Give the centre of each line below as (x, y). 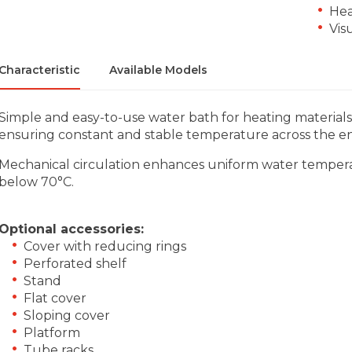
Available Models (158, 70)
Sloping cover (67, 315)
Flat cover (55, 298)
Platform (52, 332)
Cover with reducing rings (105, 246)
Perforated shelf (75, 263)
